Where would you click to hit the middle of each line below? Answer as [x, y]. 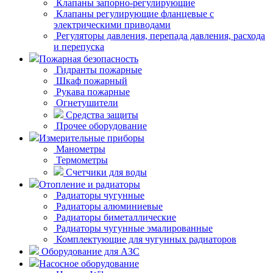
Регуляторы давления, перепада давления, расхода [159, 36]
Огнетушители [86, 103]
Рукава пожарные [92, 92]
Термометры [81, 160]
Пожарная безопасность [89, 59]
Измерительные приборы [92, 138]
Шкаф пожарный [90, 81]
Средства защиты [101, 115]
